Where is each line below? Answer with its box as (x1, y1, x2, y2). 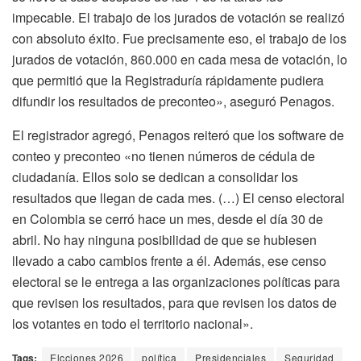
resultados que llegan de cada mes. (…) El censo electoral (12, 188, 345, 207)
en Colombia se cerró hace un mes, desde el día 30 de (12, 209, 323, 228)
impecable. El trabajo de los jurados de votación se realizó (12, 7, 345, 27)
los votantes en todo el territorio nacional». (12, 313, 253, 333)
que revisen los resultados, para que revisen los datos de (12, 293, 337, 312)
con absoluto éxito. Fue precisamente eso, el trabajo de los (12, 28, 346, 48)
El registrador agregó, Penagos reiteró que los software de (12, 125, 344, 144)
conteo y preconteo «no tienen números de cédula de (12, 146, 315, 165)
